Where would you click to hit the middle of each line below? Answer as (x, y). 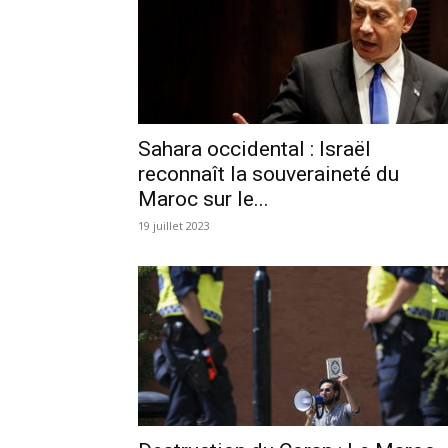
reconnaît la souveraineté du (268, 173)
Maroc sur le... (203, 198)
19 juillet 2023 (174, 225)
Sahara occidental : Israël (254, 148)
